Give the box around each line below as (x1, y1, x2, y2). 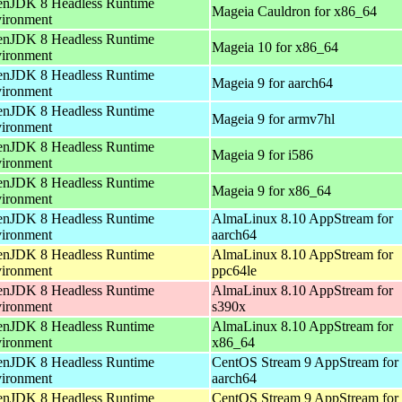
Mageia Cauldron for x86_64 (212, 3, 377, 19)
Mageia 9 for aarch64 (212, 74, 333, 91)
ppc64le (212, 262, 257, 278)
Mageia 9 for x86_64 (212, 182, 331, 198)
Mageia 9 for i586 (212, 146, 313, 162)
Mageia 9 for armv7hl (212, 110, 335, 127)
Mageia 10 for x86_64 (212, 39, 338, 55)
